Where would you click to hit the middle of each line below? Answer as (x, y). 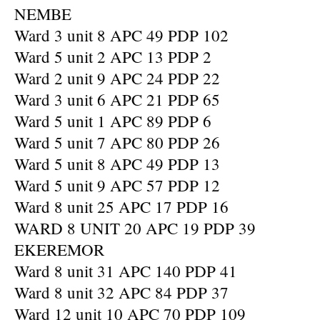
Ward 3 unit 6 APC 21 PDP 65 (117, 99)
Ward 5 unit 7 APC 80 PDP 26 (117, 142)
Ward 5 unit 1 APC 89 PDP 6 (113, 121)
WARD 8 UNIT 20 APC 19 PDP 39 (135, 228)
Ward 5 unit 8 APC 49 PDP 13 (117, 164)
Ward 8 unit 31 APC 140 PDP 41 (126, 271)
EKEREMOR (59, 249)
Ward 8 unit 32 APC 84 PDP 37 (121, 292)
